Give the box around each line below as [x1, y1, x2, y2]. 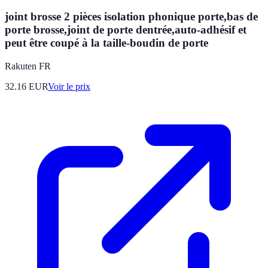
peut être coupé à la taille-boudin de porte [5, 36, 208, 49]
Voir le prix [48, 81, 90, 92]
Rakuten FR [5, 60, 51, 71]
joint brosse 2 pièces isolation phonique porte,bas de [5, 10, 258, 23]
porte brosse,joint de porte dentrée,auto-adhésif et [5, 23, 246, 36]
